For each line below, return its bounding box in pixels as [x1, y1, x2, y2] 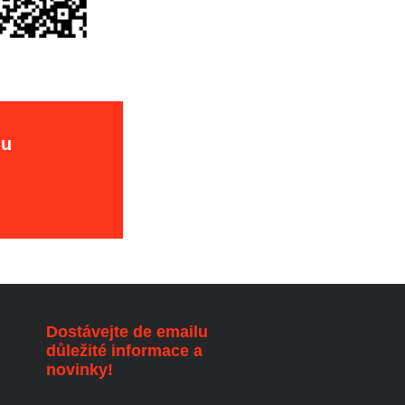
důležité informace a [45, 341, 202, 360]
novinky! [45, 360, 113, 379]
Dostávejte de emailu [45, 322, 208, 341]
